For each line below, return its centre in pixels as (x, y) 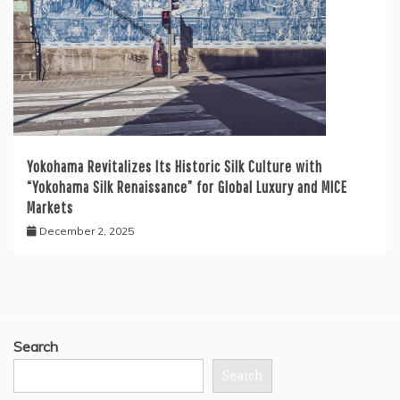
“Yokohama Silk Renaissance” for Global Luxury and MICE (187, 187)
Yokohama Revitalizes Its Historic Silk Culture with (175, 167)
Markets (50, 208)
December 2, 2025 (87, 231)
